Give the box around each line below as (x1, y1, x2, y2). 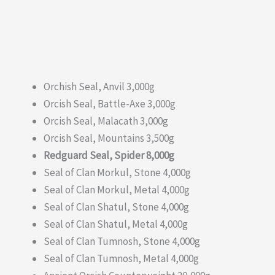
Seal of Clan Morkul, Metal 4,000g (44, 183, 190, 197)
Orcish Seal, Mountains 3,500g (44, 131, 174, 145)
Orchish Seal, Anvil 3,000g (44, 80, 155, 94)
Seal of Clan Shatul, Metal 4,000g (44, 217, 188, 231)
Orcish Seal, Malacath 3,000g (44, 114, 168, 128)
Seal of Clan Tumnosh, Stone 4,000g (44, 234, 200, 249)
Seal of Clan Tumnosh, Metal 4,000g (44, 252, 199, 266)
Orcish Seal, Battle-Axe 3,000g (44, 97, 176, 111)
